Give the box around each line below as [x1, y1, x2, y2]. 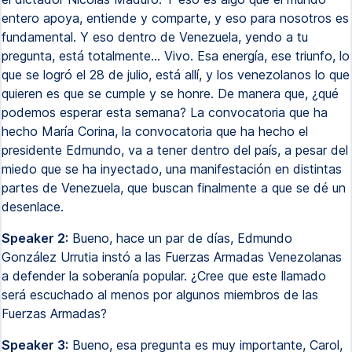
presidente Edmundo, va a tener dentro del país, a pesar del [2, 142, 348, 158]
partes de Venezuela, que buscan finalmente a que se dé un [2, 180, 346, 196]
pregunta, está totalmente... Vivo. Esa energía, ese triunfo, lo [2, 48, 350, 64]
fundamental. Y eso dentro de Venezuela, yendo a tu [2, 29, 308, 45]
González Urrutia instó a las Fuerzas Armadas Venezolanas [2, 249, 342, 265]
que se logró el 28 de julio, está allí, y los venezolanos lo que [2, 67, 350, 82]
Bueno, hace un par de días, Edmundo [68, 230, 292, 246]
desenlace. [2, 199, 64, 214]
